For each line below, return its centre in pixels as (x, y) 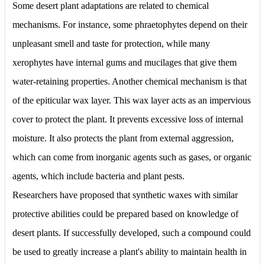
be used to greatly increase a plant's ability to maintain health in (130, 251)
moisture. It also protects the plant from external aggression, (123, 138)
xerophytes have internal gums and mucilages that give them (125, 62)
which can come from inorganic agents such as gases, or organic (132, 157)
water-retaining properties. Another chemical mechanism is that (130, 81)
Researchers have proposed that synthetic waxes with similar (125, 195)
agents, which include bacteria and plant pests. (98, 176)
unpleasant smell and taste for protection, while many (111, 43)
